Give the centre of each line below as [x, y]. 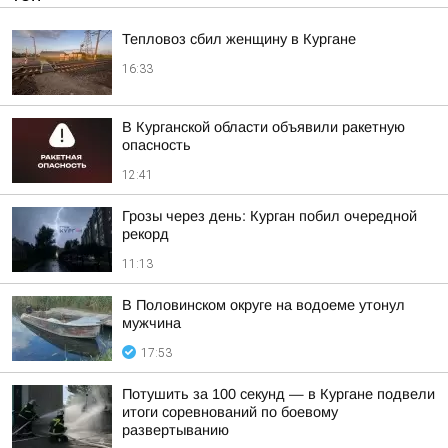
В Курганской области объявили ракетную [263, 127]
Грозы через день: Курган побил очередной [269, 216]
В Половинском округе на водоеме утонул [263, 305]
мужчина [151, 323]
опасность [156, 145]
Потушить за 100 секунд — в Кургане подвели [278, 394]
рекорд [145, 234]
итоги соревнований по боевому [230, 412]
